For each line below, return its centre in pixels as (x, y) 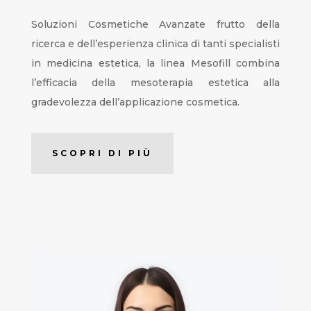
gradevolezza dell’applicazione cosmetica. (135, 102)
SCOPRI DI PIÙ (102, 153)
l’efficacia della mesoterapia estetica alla (155, 83)
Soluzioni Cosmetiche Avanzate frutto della (155, 25)
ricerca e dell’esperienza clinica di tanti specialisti (155, 44)
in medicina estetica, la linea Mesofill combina (155, 64)
